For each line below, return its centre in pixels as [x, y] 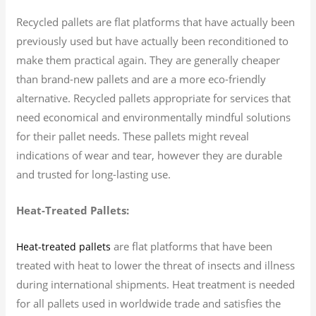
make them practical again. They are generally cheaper [148, 60]
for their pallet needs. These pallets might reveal [133, 136]
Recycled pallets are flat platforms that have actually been [156, 22]
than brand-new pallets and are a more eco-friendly [141, 79]
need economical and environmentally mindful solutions [154, 117]
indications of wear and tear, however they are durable [150, 155]
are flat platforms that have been [192, 246]
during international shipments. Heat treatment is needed [156, 284]
